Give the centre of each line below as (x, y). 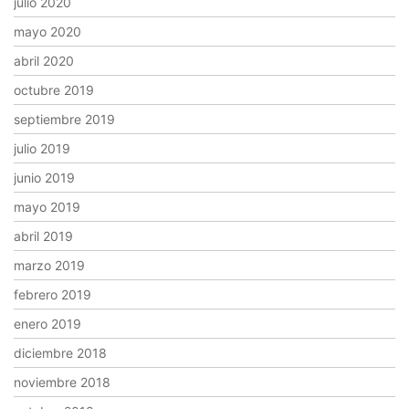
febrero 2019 (52, 295)
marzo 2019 (49, 266)
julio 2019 (42, 149)
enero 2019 (47, 324)
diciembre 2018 (60, 353)
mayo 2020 (47, 32)
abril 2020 (44, 61)
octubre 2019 (54, 90)
